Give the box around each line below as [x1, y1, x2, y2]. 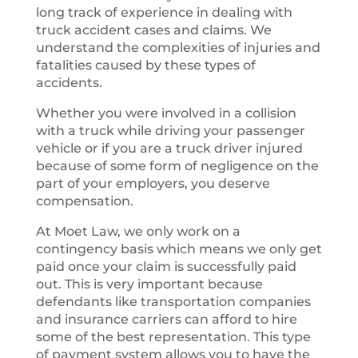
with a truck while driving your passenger [35, 123, 305, 138]
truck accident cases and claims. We [35, 22, 272, 38]
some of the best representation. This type [35, 329, 311, 344]
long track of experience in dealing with [35, 5, 292, 20]
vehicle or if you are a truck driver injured [35, 141, 303, 156]
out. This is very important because [35, 276, 263, 292]
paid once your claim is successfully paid [35, 259, 296, 274]
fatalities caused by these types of [35, 58, 256, 73]
